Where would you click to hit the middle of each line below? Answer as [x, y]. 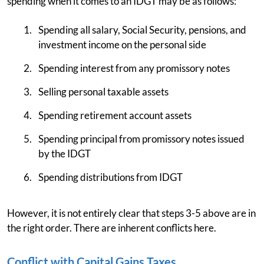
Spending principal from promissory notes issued [141, 139]
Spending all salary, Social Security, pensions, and [142, 30]
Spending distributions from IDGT [110, 177]
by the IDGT [65, 154]
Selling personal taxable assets [103, 92]
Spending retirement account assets [115, 115]
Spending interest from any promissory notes [134, 68]
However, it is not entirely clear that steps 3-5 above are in [131, 213]
